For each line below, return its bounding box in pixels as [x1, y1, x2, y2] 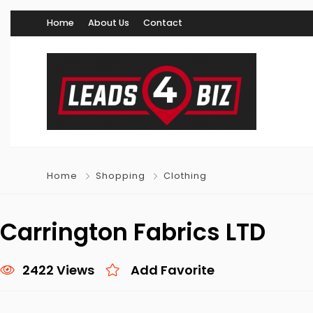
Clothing [163, 170, 207, 182]
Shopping [96, 170, 145, 182]
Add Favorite [131, 261, 214, 279]
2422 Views [22, 261, 94, 279]
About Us [88, 17, 129, 29]
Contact [143, 17, 182, 29]
